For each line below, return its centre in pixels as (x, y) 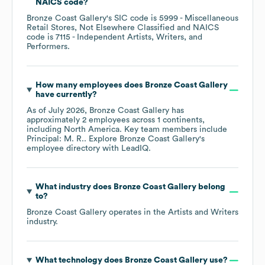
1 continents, (181, 120)
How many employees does (90, 85)
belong (211, 187)
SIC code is (137, 19)
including (45, 130)
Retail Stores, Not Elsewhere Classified (101, 28)
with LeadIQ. (125, 149)
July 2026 (67, 111)
